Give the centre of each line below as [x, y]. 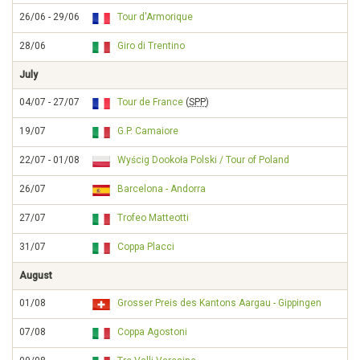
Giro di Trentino [151, 46]
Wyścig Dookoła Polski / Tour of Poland [203, 160]
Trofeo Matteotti [153, 218]
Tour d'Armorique [155, 17]
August [36, 276]
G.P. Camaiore [148, 131]
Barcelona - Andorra [162, 189]
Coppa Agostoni [152, 332]
